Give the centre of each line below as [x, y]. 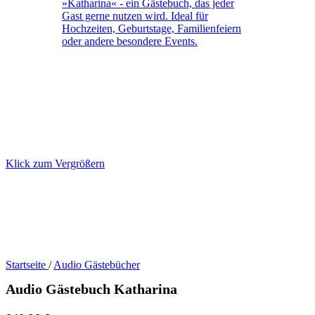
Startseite [27, 265]
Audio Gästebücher [97, 265]
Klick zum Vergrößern [55, 163]
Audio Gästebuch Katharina [91, 289]
